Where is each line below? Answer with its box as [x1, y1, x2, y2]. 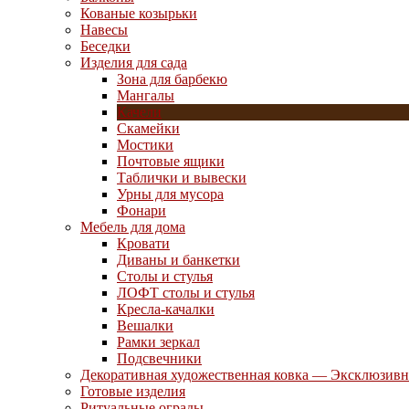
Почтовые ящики [117, 152, 225, 169]
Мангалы [117, 87, 174, 103]
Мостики [117, 136, 173, 152]
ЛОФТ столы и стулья [117, 284, 255, 300]
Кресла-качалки [117, 300, 215, 317]
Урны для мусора [117, 185, 224, 202]
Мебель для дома [80, 218, 185, 235]
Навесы [80, 21, 128, 37]
